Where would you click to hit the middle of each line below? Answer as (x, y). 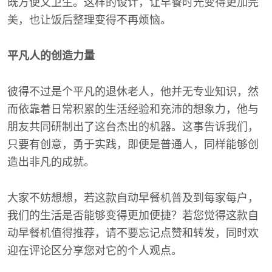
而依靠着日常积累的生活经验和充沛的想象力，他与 (133, 109)
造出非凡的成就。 (51, 162)
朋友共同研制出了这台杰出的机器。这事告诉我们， (133, 127)
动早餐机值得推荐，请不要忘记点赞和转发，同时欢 (133, 233)
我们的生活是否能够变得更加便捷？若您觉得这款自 (133, 216)
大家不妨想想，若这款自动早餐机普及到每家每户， (133, 198)
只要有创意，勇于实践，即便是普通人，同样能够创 (133, 144)
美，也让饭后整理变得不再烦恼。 (89, 20)
